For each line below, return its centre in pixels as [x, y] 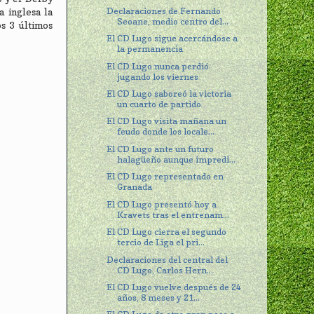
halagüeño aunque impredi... [177, 159]
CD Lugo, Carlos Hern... [165, 270]
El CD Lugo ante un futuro [161, 149]
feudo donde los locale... [166, 132]
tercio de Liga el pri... [161, 243]
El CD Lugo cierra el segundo [167, 232]
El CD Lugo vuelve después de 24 [174, 287]
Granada [135, 187]
